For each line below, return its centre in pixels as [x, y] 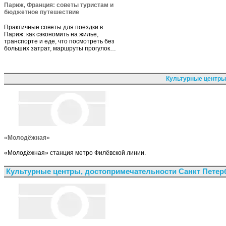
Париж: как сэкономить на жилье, [51, 34]
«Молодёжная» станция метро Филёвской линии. [75, 153]
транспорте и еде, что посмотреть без [59, 41]
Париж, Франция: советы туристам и [59, 5]
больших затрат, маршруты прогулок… [60, 48]
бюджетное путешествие [42, 12]
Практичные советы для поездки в [53, 27]
